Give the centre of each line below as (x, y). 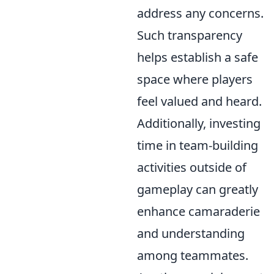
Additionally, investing (199, 123)
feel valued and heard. (199, 101)
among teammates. (193, 255)
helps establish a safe (198, 57)
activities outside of (192, 167)
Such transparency (190, 35)
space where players (195, 79)
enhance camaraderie (198, 211)
